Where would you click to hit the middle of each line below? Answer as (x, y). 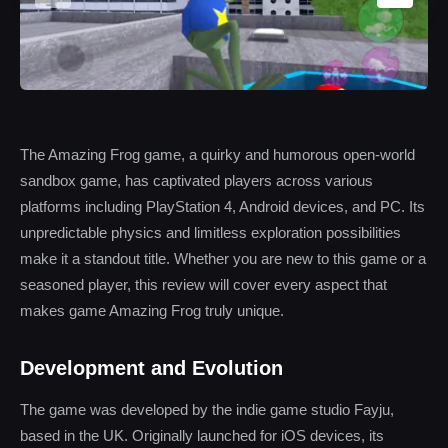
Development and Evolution (151, 368)
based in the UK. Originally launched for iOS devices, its (202, 435)
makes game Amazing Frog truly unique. (152, 310)
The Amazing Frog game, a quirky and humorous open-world (217, 154)
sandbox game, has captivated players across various (196, 180)
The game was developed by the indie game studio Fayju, (207, 409)
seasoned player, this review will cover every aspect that (203, 284)
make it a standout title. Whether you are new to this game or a (223, 258)
